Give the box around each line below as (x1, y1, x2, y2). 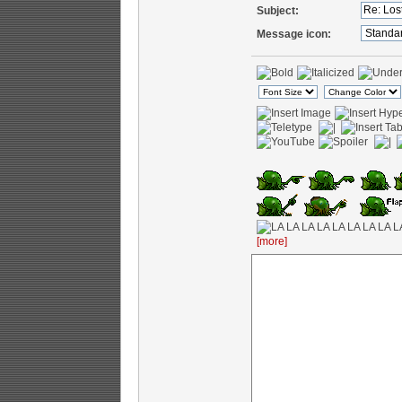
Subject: (256, 4, 299, 18)
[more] (256, 234, 287, 248)
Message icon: (256, 28, 331, 41)
